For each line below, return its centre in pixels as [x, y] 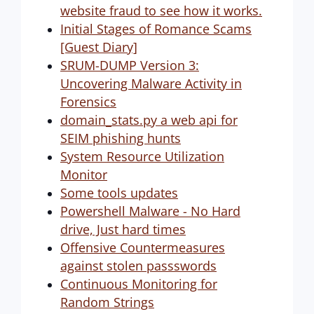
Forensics [88, 102]
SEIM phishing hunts [121, 138]
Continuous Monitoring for [139, 284]
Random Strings [107, 302]
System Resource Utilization [142, 156]
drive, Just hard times [123, 229]
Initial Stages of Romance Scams [156, 29]
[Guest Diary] [99, 47]
